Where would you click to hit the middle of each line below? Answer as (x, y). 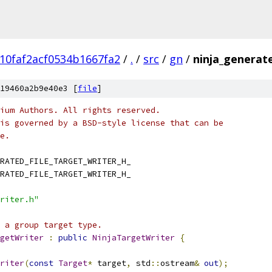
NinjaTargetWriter (134, 238)
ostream (177, 263)
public (73, 238)
